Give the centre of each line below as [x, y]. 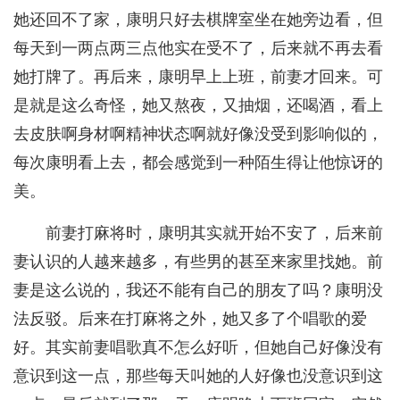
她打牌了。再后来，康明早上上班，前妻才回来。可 [198, 77]
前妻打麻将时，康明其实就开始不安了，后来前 [214, 233]
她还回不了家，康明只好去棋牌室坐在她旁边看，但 [198, 20]
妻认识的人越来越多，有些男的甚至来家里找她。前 [198, 262]
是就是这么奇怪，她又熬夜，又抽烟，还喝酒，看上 [198, 106]
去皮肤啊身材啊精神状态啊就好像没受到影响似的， [198, 134]
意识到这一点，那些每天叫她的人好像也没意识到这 [198, 376]
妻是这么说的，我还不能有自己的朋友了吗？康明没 [198, 291]
